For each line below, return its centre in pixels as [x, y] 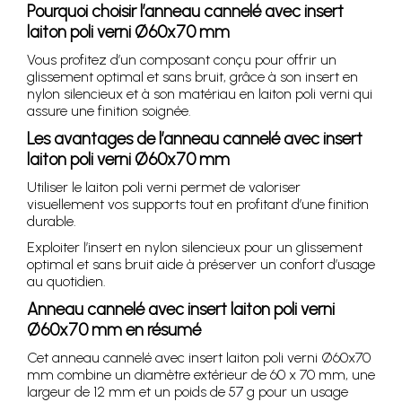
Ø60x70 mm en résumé [114, 329]
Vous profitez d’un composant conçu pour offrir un [182, 59]
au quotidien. [66, 281]
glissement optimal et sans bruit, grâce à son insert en [192, 76]
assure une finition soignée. [109, 110]
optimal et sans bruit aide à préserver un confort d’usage [201, 264]
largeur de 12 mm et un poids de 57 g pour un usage [188, 391]
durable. [52, 221]
